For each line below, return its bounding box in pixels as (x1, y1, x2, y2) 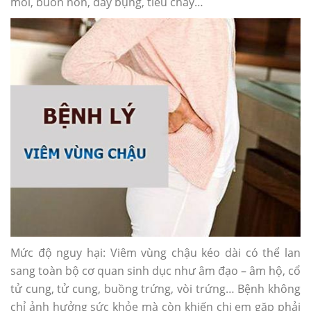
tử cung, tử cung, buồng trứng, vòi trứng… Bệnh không (10, 280, 301, 296)
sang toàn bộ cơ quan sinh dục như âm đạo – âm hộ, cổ (10, 262, 301, 278)
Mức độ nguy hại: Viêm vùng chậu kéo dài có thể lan (10, 244, 301, 260)
